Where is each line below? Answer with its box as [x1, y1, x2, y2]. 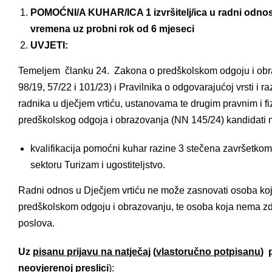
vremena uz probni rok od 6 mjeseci [30, 23, 194, 34]
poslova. [18, 217, 55, 228]
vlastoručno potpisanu [156, 246, 260, 257]
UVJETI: [30, 39, 68, 50]
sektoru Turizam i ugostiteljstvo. [30, 159, 165, 170]
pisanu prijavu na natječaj [33, 246, 151, 257]
